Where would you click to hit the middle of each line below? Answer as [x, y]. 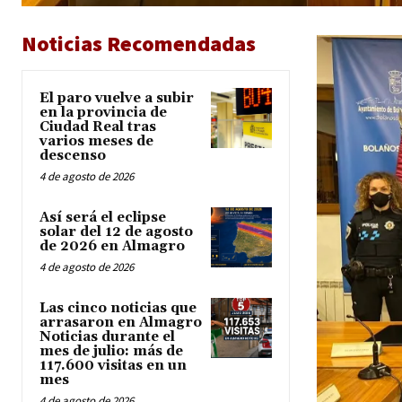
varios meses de [96, 142]
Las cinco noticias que [118, 309]
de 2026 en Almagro [112, 247]
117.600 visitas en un [113, 366]
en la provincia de [103, 113]
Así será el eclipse [103, 218]
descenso [73, 156]
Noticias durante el [107, 337]
